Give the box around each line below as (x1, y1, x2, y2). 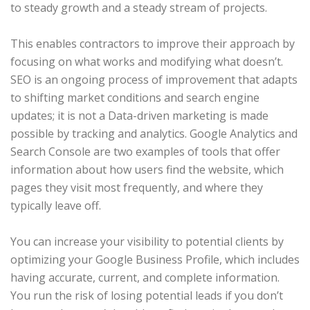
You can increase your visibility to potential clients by (10, 234, 284, 249)
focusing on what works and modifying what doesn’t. (10, 54, 283, 69)
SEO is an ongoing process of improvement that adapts (10, 72, 298, 87)
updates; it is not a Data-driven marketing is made (10, 108, 268, 123)
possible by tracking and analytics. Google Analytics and (10, 126, 298, 141)
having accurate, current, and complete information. (10, 270, 280, 285)
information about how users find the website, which (10, 162, 284, 177)
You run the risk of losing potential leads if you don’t (10, 288, 283, 303)
